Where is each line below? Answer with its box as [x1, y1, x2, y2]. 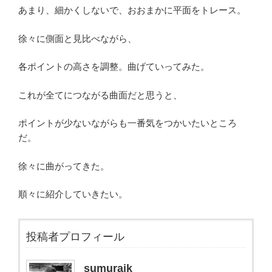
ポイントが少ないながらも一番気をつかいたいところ [18, 118, 237, 129]
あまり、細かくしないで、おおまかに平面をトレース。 [18, 5, 246, 16]
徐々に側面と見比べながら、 [18, 33, 137, 44]
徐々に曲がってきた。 [18, 160, 109, 171]
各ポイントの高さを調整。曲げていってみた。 [18, 61, 209, 72]
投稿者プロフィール [26, 231, 124, 243]
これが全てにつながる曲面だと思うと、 [18, 89, 182, 100]
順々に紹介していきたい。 [18, 189, 127, 200]
